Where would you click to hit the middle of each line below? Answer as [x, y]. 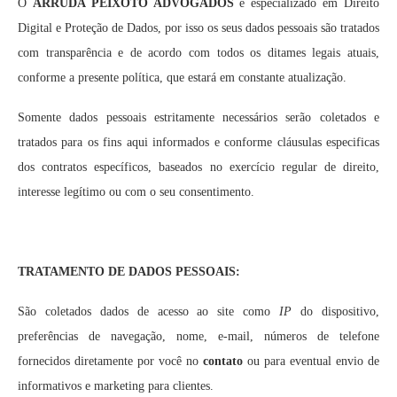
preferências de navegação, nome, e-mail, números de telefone [198, 336]
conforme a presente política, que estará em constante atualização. [182, 78]
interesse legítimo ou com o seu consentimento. [136, 192]
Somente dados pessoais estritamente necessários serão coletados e [198, 117]
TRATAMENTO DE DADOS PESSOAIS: [129, 272]
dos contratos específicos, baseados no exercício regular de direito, [198, 167]
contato [223, 361]
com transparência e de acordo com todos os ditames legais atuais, [198, 53]
